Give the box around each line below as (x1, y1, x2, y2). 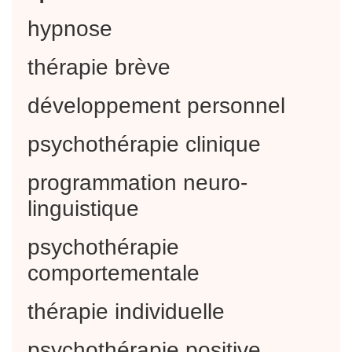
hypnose (27, 16, 112, 41)
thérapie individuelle (27, 299, 225, 324)
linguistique (27, 196, 139, 221)
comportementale (27, 260, 200, 285)
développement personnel (27, 93, 285, 118)
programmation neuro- (27, 170, 247, 195)
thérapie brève (27, 54, 170, 79)
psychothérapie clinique (27, 131, 261, 156)
